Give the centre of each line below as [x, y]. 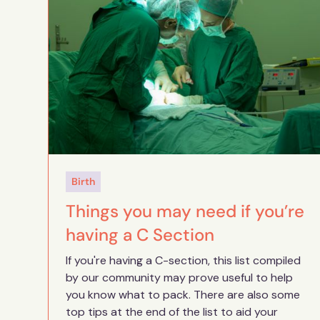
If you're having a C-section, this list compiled [184, 260]
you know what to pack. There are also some [183, 294]
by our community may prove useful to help [180, 277]
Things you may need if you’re [185, 211]
